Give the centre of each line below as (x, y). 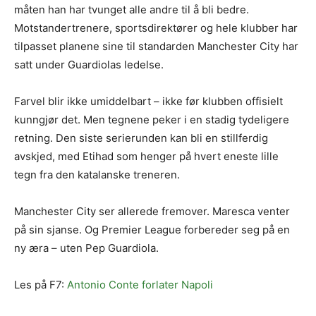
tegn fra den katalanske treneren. (97, 174)
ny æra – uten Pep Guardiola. (86, 248)
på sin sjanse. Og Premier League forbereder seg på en (152, 229)
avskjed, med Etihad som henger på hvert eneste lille (146, 156)
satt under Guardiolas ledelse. (89, 64)
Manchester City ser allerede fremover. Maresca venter (152, 211)
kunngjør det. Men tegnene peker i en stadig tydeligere (152, 119)
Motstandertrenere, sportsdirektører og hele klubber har (156, 28)
